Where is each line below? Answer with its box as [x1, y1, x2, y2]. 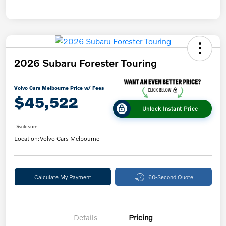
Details [73, 213, 97, 222]
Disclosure [14, 123, 37, 130]
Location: [14, 135, 40, 143]
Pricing [129, 213, 153, 222]
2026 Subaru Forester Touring [14, 56, 157, 69]
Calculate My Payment [34, 173, 91, 181]
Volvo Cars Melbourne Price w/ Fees [14, 84, 104, 91]
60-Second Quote [148, 173, 193, 181]
